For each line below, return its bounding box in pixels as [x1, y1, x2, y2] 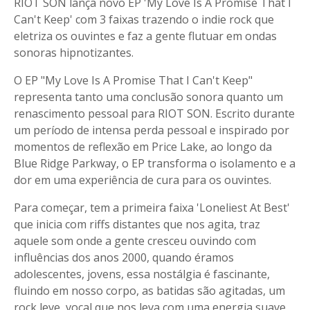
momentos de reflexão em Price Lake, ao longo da [14, 139, 272, 154]
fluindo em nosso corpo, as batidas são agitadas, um [14, 283, 285, 298]
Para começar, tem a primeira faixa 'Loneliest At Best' [14, 200, 290, 215]
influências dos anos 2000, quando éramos [14, 250, 234, 265]
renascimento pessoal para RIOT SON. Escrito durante [14, 106, 295, 121]
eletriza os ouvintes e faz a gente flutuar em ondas [14, 28, 277, 44]
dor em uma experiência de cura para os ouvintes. [14, 172, 274, 188]
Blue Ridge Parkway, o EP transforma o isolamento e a [14, 156, 295, 171]
